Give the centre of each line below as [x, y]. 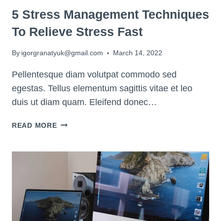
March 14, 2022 [138, 53]
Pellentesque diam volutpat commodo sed [94, 75]
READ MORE [35, 126]
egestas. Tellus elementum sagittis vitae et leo [102, 89]
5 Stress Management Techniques [110, 14]
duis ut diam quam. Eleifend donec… [84, 102]
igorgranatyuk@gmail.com [62, 53]
